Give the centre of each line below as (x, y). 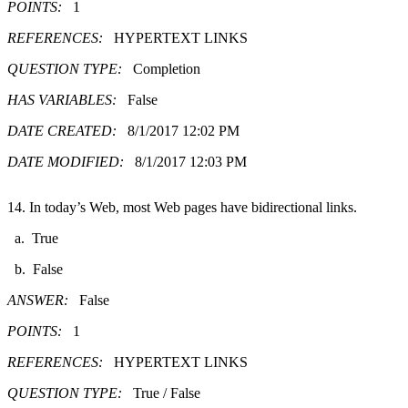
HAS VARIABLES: (67, 99)
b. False (39, 269)
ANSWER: (43, 300)
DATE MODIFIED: (71, 161)
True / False (167, 393)
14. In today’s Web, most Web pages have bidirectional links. (182, 207)
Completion (167, 68)
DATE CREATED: (67, 130)
